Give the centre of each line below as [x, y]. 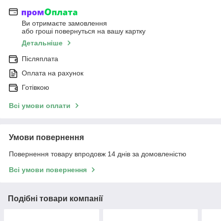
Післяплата [40, 58]
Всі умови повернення [48, 169]
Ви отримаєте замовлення [64, 23]
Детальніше [42, 43]
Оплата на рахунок [53, 73]
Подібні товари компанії [55, 198]
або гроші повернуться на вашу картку [84, 31]
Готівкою [36, 87]
